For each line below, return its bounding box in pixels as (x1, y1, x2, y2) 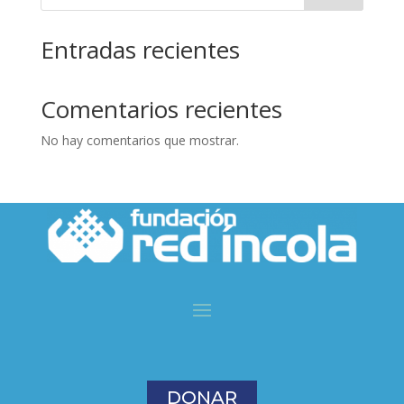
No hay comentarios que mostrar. (40, 132, 239, 150)
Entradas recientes (40, 33, 240, 67)
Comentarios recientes (40, 93, 282, 126)
